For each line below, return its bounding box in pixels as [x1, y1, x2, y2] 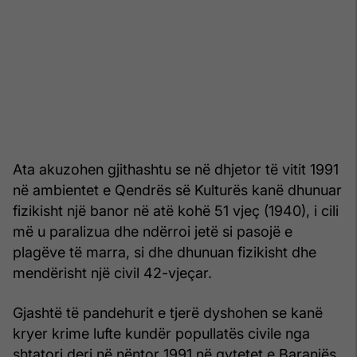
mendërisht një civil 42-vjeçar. [13, 264, 212, 281]
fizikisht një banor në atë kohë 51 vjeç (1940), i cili [13, 202, 339, 219]
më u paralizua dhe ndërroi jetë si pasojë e [13, 222, 292, 240]
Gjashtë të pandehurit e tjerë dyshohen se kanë [13, 304, 323, 321]
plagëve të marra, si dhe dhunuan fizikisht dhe [13, 243, 316, 261]
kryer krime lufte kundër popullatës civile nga [13, 324, 310, 342]
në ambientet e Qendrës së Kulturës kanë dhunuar [13, 181, 342, 198]
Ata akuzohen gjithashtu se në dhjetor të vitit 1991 [13, 160, 339, 178]
